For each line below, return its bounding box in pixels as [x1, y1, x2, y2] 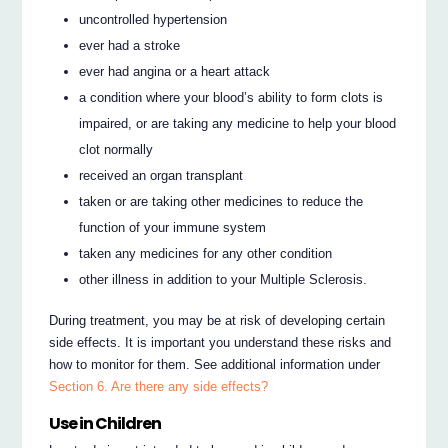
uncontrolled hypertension [79, 11, 228, 27]
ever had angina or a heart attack [79, 63, 271, 79]
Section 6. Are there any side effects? [49, 378, 269, 394]
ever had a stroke [79, 37, 181, 53]
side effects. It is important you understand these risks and [49, 334, 392, 350]
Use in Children [49, 412, 162, 436]
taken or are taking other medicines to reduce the [79, 193, 364, 209]
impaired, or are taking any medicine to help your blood [79, 115, 397, 131]
